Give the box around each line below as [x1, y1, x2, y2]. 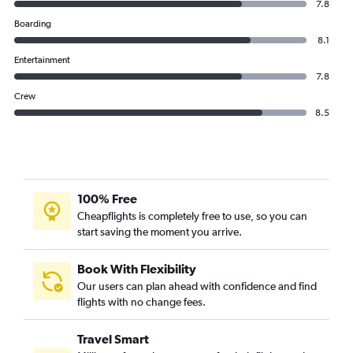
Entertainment [14, 54, 70, 65]
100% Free [77, 191, 137, 206]
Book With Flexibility [77, 262, 196, 276]
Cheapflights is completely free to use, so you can [77, 210, 307, 222]
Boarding [14, 18, 51, 29]
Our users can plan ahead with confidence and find [77, 280, 317, 292]
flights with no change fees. [77, 295, 206, 308]
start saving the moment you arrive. [77, 225, 242, 238]
